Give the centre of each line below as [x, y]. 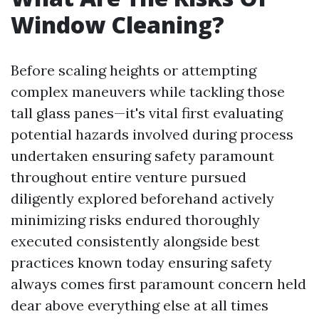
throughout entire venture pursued [129, 177]
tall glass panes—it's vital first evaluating [147, 113]
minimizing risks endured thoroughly [135, 220]
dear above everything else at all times [140, 305]
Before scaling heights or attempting [134, 70]
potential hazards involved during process [152, 134]
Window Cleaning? [117, 25]
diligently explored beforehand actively [142, 198]
